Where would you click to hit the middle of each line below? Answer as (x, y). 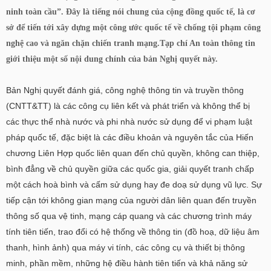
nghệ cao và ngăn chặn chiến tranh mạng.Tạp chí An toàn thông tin (131, 43)
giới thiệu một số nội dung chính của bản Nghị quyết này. (112, 59)
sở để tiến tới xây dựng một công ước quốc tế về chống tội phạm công (133, 28)
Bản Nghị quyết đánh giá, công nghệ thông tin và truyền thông (125, 90)
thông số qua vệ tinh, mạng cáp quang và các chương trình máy (129, 216)
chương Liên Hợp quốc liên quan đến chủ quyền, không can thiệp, (133, 153)
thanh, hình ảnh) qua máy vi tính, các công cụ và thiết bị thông (126, 247)
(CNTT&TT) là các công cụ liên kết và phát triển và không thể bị (128, 106)
